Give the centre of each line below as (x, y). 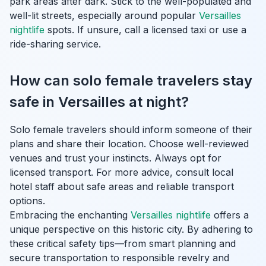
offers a (230, 215)
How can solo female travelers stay (131, 80)
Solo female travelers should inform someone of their (131, 129)
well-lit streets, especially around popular (104, 15)
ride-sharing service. (55, 44)
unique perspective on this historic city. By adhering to (131, 229)
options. (27, 201)
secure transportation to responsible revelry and (119, 258)
